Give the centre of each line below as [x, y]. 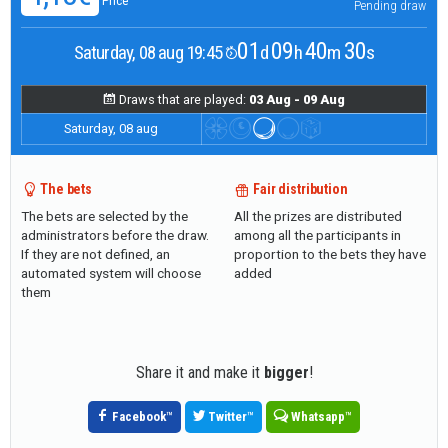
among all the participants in [317, 235]
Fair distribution [300, 189]
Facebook [139, 416]
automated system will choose [110, 273]
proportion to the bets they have [329, 254]
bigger [286, 372]
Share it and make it [199, 372]
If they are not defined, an [95, 254]
